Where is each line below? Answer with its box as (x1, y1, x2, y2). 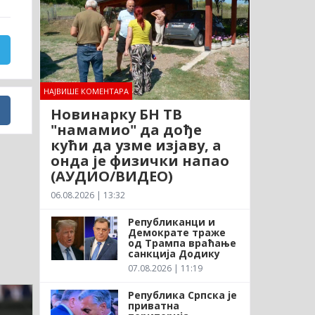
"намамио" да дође (50, 120, 202, 139)
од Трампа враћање (127, 236, 236, 250)
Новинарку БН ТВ (50, 104, 182, 124)
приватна (127, 298, 179, 312)
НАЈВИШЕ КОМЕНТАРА (43, 85, 129, 96)
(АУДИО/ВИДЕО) (50, 166, 173, 186)
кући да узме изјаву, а (50, 135, 221, 155)
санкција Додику (127, 246, 220, 260)
